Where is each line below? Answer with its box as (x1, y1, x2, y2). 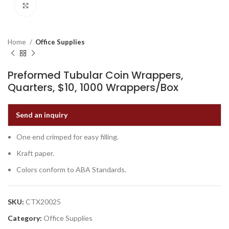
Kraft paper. (16, 149, 54, 157)
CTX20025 (26, 197, 61, 206)
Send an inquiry (16, 110, 67, 119)
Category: (8, 214, 42, 222)
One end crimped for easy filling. (16, 132, 119, 141)
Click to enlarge (36, 2, 87, 10)
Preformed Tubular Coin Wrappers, (8, 68, 184, 82)
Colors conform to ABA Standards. (16, 165, 126, 174)
